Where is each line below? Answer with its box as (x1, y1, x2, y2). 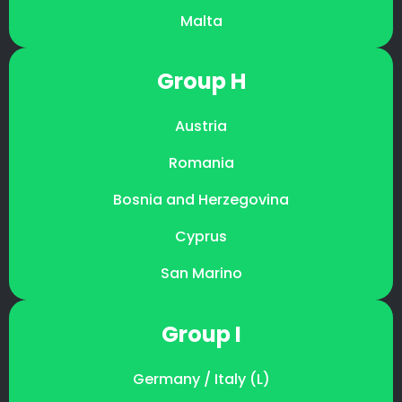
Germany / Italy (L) (132, 369, 270, 390)
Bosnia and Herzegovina (113, 189, 289, 211)
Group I (161, 319, 241, 350)
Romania (168, 153, 234, 174)
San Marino (160, 263, 242, 284)
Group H (156, 66, 246, 97)
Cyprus (175, 226, 227, 248)
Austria (175, 116, 227, 137)
